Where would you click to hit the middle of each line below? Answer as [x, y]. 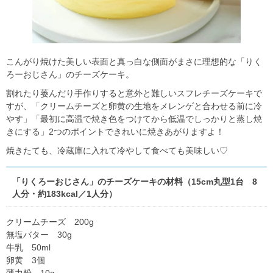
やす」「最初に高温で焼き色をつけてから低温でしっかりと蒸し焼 [134, 119]
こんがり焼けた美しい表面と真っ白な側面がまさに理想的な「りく [134, 61]
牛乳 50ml [28, 247]
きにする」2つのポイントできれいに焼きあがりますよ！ [115, 131]
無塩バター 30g [39, 234]
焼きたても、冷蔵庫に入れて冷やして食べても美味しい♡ [117, 150]
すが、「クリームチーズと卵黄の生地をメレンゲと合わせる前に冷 [134, 106]
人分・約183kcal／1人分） [65, 193]
